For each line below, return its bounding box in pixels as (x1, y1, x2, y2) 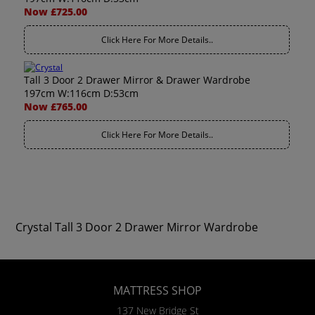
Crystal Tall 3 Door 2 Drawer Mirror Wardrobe (15, 219, 259, 235)
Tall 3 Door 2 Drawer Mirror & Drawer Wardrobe (24, 73, 251, 86)
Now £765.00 (24, 100, 88, 113)
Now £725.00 (24, 5, 88, 18)
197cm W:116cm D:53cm (24, 86, 139, 100)
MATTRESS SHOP (113, 283, 202, 298)
